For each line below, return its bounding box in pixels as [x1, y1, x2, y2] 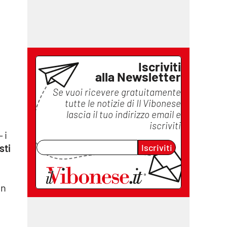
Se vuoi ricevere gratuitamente [53, 86, 181, 98]
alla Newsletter [95, 69, 181, 84]
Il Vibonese [136, 97, 181, 109]
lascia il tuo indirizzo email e [66, 108, 181, 120]
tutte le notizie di [65, 97, 136, 109]
